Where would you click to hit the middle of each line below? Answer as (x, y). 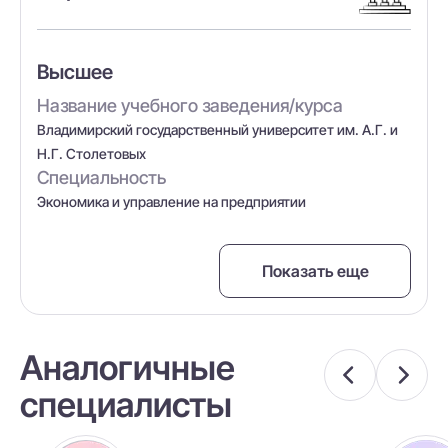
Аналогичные (127, 367)
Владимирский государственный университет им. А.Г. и (217, 129)
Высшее (75, 72)
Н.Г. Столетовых (91, 153)
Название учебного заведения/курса (190, 105)
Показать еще (315, 271)
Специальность (101, 177)
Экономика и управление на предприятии (171, 201)
